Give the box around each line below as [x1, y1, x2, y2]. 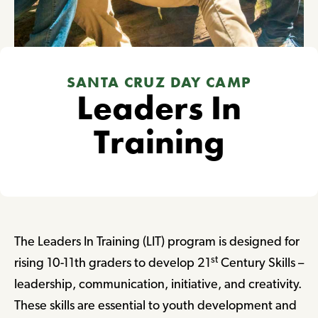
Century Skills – [218, 255, 304, 270]
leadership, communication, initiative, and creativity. [14, 276, 302, 292]
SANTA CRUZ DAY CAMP [66, 72, 252, 92]
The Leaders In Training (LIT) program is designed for [14, 234, 300, 249]
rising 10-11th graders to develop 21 [14, 255, 211, 270]
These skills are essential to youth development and [14, 297, 297, 313]
